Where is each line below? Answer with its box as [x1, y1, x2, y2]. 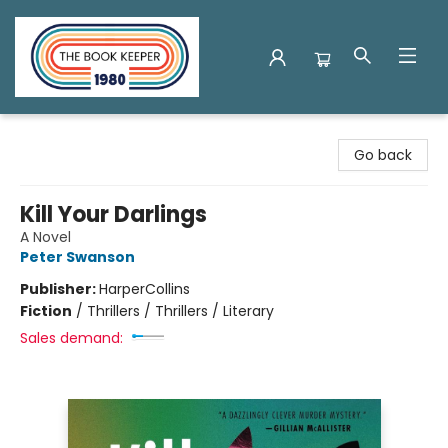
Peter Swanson [20, 247, 135, 267]
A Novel [20, 227, 71, 247]
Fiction [20, 301, 72, 321]
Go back [354, 145, 412, 165]
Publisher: [20, 279, 99, 299]
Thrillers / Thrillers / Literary [87, 301, 274, 321]
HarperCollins [99, 279, 190, 299]
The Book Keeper [15, 123, 132, 143]
